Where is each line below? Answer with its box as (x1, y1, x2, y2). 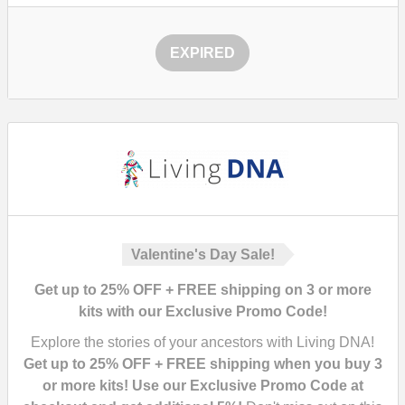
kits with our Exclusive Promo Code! (78, 304, 327, 319)
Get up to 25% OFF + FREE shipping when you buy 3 (23, 356, 382, 372)
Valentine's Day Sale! (130, 247, 275, 262)
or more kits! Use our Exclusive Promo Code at (42, 378, 363, 393)
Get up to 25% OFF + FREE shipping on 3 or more (33, 282, 372, 297)
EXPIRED (170, 45, 235, 61)
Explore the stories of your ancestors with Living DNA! (31, 334, 374, 350)
